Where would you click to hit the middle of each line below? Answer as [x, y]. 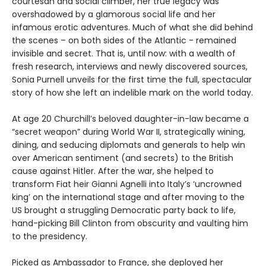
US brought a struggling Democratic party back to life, [124, 210]
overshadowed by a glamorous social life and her [114, 14]
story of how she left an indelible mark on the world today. [132, 92]
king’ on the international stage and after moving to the [128, 197]
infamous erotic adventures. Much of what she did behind [132, 27]
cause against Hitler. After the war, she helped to [113, 171]
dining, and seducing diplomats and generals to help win [129, 145]
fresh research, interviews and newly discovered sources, [130, 66]
